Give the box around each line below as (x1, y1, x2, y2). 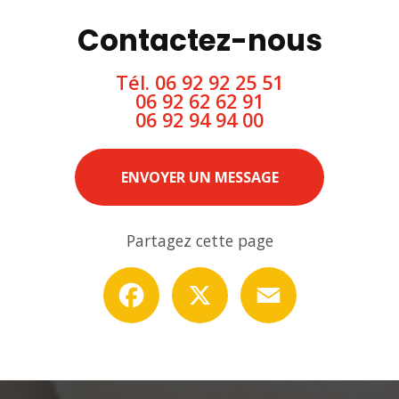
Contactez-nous (77, 20, 322, 61)
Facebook (159, 264, 224, 284)
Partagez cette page (126, 229, 273, 251)
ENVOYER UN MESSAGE (120, 167, 279, 187)
